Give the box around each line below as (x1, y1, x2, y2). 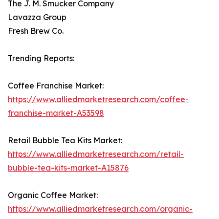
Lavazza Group (8, 12, 66, 22)
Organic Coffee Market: (8, 190, 98, 200)
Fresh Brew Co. (8, 26, 64, 36)
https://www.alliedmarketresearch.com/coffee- (8, 94, 189, 105)
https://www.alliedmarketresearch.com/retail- (8, 149, 184, 159)
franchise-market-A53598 (8, 108, 104, 118)
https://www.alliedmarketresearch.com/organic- (8, 204, 193, 214)
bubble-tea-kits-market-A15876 (8, 163, 129, 173)
